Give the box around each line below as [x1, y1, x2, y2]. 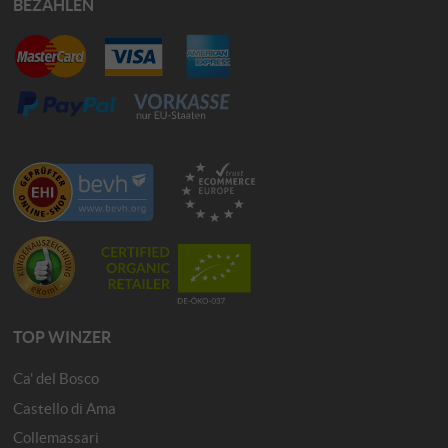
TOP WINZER [13, 327, 112, 347]
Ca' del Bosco [13, 369, 100, 388]
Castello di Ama [13, 398, 117, 417]
